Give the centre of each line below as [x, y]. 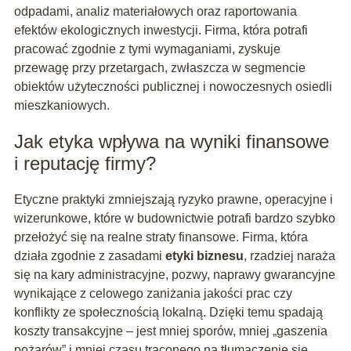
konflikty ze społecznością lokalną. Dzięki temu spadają [168, 313]
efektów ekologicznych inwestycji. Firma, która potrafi [161, 31]
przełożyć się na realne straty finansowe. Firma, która [161, 237]
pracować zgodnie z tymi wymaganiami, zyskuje [147, 49]
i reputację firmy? [85, 164]
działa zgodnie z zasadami [89, 256]
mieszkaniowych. [62, 106]
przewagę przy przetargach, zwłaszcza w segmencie [159, 68]
